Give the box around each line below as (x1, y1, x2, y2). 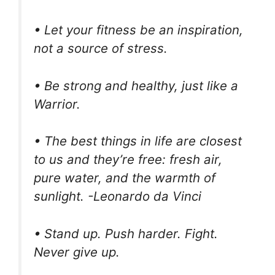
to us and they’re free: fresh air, (34, 152, 222, 168)
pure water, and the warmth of (34, 170, 215, 186)
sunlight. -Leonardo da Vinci (34, 188, 201, 204)
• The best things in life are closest (34, 133, 242, 149)
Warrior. (34, 96, 80, 112)
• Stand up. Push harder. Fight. (34, 225, 218, 241)
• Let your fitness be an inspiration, (34, 22, 243, 38)
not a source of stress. (34, 41, 168, 56)
